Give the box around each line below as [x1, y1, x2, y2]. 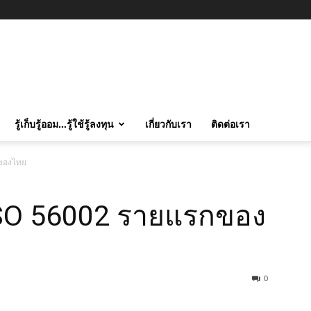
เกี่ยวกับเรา [145, 117, 192, 131]
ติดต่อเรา [211, 117, 250, 131]
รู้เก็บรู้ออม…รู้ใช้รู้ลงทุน [15, 117, 114, 131]
